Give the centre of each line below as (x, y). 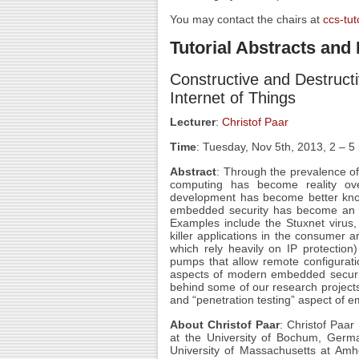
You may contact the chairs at (246, 19)
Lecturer (193, 122)
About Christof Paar (225, 325)
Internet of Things (233, 98)
